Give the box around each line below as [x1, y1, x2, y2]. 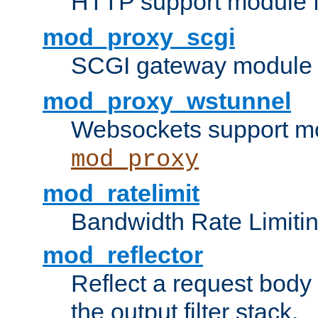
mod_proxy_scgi [43, 23, 235, 51]
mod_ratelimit [43, 180, 199, 207]
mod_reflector [43, 241, 203, 269]
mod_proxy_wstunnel [43, 87, 291, 115]
